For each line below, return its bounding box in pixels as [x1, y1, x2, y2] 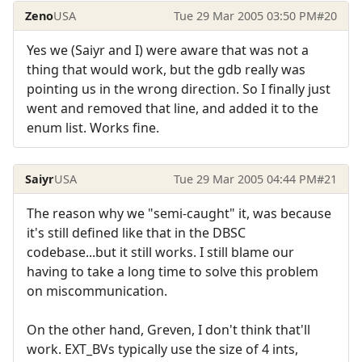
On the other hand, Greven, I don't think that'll [27, 320, 310, 339]
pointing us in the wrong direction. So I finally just [27, 80, 330, 99]
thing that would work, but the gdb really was [27, 61, 305, 79]
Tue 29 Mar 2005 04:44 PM [173, 170, 317, 187]
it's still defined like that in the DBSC [27, 223, 246, 242]
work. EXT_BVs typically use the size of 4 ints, [27, 339, 298, 358]
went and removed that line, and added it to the [27, 99, 318, 118]
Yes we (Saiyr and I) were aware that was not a [27, 41, 309, 60]
